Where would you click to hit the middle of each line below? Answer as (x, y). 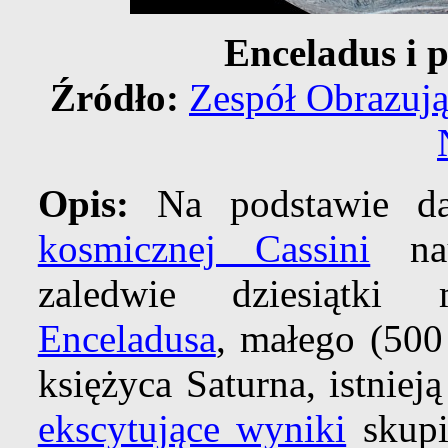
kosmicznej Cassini (204, 249)
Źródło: (119, 98)
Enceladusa (126, 339)
